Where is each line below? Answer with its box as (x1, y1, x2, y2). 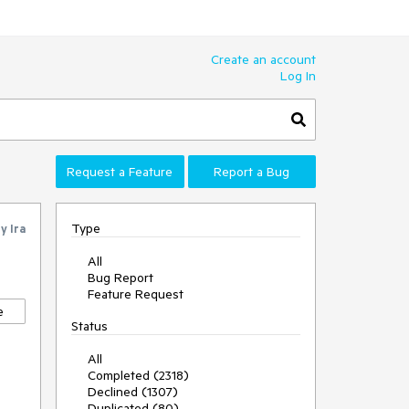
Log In (280, 68, 316, 84)
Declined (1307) (88, 383, 178, 400)
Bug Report (88, 269, 153, 286)
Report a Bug (214, 163, 290, 180)
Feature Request (88, 286, 184, 302)
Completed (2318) (88, 367, 189, 383)
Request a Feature (67, 163, 173, 180)
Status (71, 318, 108, 334)
